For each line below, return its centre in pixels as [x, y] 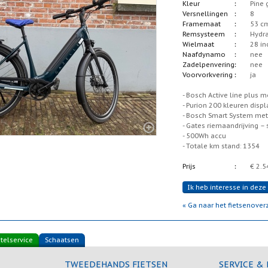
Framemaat [202, 24]
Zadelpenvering [208, 65]
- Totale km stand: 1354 [221, 146]
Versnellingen [205, 14]
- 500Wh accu [204, 136]
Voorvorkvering [208, 75]
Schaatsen [62, 240]
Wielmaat [198, 44]
